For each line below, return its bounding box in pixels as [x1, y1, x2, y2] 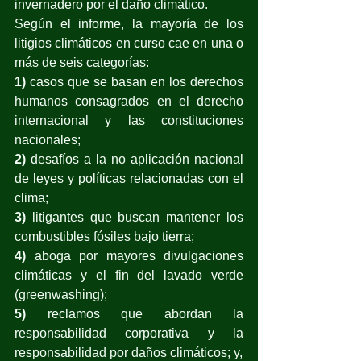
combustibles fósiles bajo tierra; [15, 229, 197, 243]
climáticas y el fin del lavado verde [15, 268, 243, 282]
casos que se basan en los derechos [26, 74, 243, 89]
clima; [15, 190, 52, 205]
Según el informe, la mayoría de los [15, 16, 243, 31]
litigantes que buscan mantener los [31, 210, 244, 224]
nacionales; [15, 132, 84, 147]
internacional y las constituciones [15, 113, 243, 127]
